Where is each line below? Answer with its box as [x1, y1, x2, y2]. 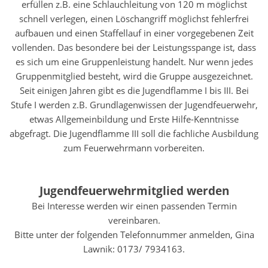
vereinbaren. [108, 214, 160, 226]
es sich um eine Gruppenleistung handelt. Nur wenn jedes [15, 56, 253, 68]
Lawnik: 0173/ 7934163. [83, 243, 185, 255]
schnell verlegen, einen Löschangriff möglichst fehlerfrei [19, 13, 249, 25]
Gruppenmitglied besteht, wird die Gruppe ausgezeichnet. [15, 70, 253, 82]
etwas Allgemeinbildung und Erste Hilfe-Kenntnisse [29, 113, 239, 125]
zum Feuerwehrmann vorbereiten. [63, 142, 205, 154]
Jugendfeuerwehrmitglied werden [39, 183, 229, 198]
